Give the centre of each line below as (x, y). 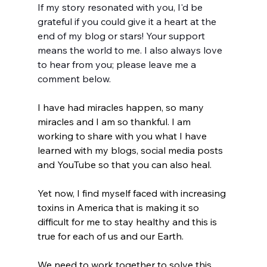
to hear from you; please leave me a (118, 65)
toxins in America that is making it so (119, 208)
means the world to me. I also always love (131, 50)
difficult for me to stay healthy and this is (128, 222)
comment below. (74, 79)
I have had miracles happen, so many (122, 108)
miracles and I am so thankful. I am (115, 122)
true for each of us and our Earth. (113, 236)
